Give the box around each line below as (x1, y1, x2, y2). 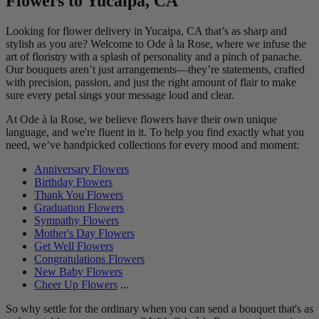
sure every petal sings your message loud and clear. (6, 88, 234, 101)
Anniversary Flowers (34, 162, 129, 175)
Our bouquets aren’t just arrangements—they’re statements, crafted (6, 63, 305, 75)
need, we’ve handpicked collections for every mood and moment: (6, 138, 299, 151)
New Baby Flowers (34, 265, 122, 278)
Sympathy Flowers (34, 214, 119, 226)
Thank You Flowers (34, 188, 123, 201)
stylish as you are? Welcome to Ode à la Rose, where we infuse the (6, 37, 306, 50)
